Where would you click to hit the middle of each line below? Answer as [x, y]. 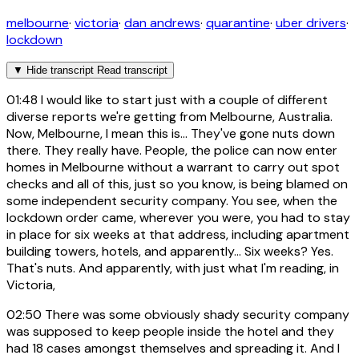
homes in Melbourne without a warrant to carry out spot [173, 167]
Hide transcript [60, 70]
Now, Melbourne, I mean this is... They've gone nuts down [171, 133]
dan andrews [162, 22]
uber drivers [311, 22]
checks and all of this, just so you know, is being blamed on [177, 184]
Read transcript [132, 70]
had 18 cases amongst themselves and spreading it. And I [173, 348]
